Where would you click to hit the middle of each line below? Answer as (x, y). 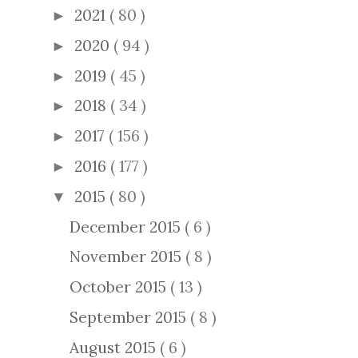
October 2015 (120, 287)
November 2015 (128, 257)
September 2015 (130, 317)
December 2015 (127, 227)
